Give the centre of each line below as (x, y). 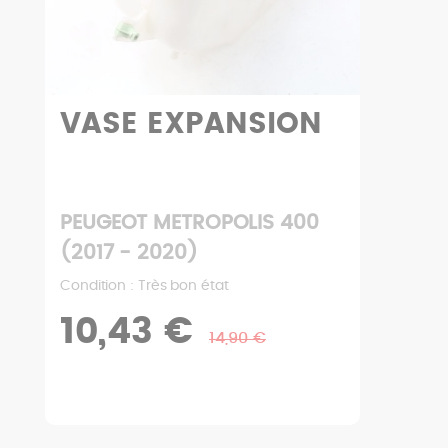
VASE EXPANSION (191, 125)
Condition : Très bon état (144, 286)
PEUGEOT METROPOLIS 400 (189, 223)
